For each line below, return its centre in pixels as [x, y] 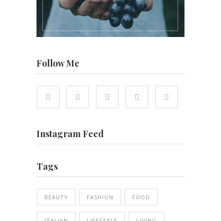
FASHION [100, 197]
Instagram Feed [70, 134]
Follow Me [58, 63]
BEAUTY [56, 197]
